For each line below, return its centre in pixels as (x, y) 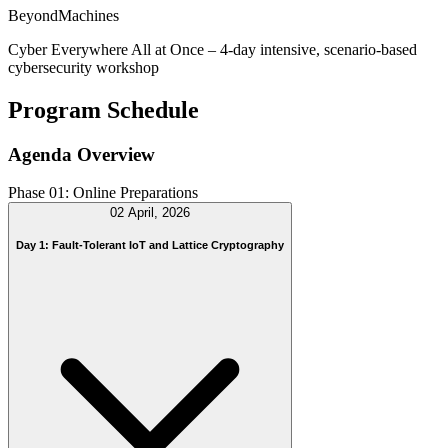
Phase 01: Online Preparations (103, 193)
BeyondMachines (63, 15)
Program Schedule (103, 109)
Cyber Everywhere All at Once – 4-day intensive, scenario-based (212, 49)
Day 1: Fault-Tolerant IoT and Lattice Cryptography (150, 244)
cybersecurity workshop (83, 67)
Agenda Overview (81, 154)
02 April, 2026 (150, 213)
